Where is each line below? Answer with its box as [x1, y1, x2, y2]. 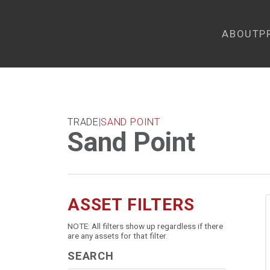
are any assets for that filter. [67, 231, 168, 240]
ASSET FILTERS [67, 195, 195, 215]
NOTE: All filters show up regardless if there [67, 221, 223, 231]
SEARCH [67, 249, 114, 262]
